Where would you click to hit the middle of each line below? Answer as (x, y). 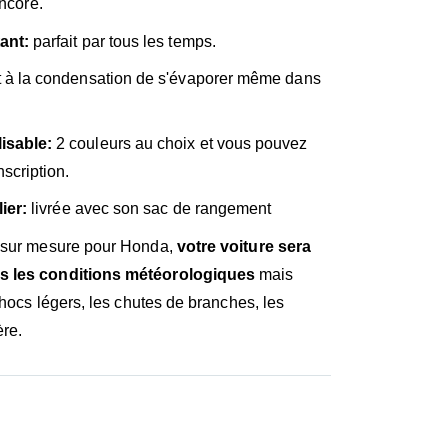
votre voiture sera (244, 246)
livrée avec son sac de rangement (149, 208)
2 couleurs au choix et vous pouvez (180, 143)
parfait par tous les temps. (122, 41)
